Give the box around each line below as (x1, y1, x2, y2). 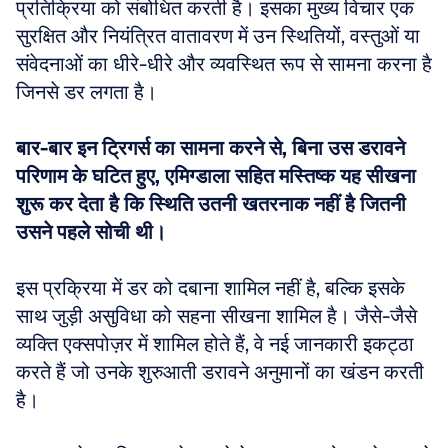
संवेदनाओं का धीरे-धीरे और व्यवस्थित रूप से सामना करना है (16, 51, 432, 77)
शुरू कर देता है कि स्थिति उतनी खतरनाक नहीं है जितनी (16, 191, 406, 217)
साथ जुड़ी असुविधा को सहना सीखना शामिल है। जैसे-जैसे (16, 303, 417, 329)
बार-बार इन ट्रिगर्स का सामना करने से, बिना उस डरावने (16, 135, 405, 161)
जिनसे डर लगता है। (16, 79, 162, 105)
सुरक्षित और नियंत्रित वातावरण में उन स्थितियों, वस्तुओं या (16, 23, 420, 49)
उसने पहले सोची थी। (16, 219, 166, 245)
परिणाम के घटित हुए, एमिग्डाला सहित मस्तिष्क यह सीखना (16, 163, 416, 189)
